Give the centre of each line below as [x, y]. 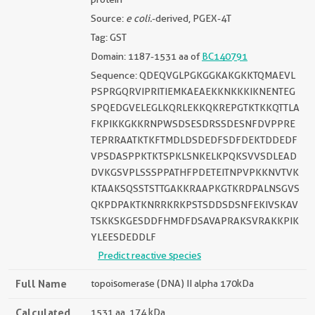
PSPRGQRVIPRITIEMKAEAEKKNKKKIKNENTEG [193, 91]
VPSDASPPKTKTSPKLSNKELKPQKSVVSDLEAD [194, 156]
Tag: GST [109, 37]
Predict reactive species [149, 255]
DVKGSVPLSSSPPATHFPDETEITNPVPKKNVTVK [195, 172]
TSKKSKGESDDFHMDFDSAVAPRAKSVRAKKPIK [195, 221]
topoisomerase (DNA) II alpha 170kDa [172, 283]
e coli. [139, 18]
